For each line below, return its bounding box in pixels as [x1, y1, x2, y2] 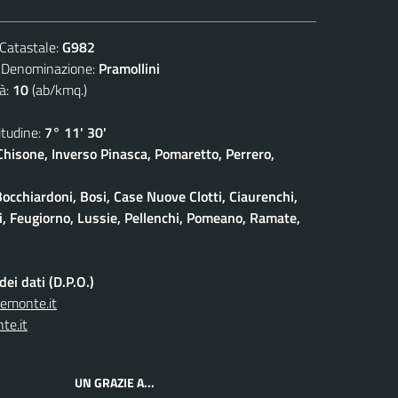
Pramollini [99, 57, 160, 79]
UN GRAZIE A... [75, 372, 155, 392]
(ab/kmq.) [28, 78, 87, 100]
